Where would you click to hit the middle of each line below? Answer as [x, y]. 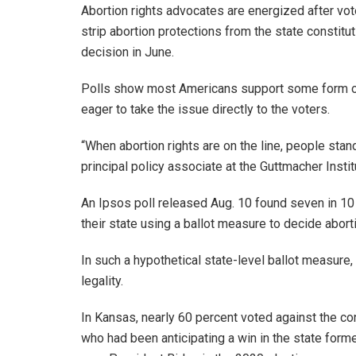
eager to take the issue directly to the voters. [207, 109]
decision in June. [128, 52]
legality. [102, 281]
